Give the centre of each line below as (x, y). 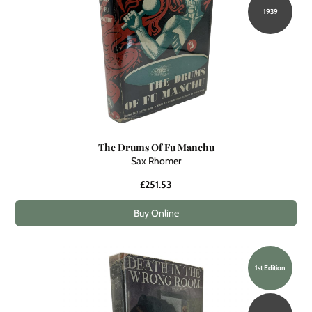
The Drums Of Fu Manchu (156, 147)
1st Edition (270, 267)
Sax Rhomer (156, 161)
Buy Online (156, 213)
